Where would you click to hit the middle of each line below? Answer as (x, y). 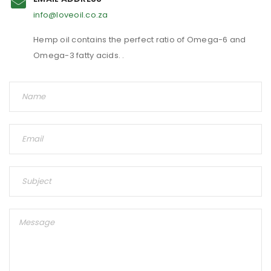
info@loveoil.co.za (71, 15)
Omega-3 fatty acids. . (79, 55)
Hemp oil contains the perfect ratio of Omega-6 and (140, 40)
